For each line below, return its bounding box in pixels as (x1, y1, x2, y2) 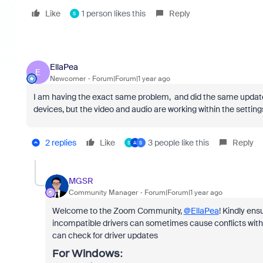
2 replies (45, 137, 76, 148)
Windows (71, 247, 120, 260)
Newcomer (49, 73, 86, 83)
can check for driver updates (52, 230, 160, 241)
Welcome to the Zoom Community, (52, 205, 184, 216)
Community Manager (68, 187, 138, 197)
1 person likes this (81, 8, 146, 19)
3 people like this (147, 137, 209, 148)
